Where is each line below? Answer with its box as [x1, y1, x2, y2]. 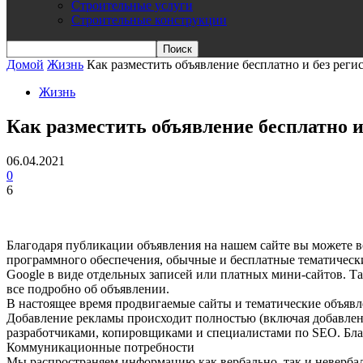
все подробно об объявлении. [6, 281, 169, 296]
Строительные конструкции [71, 13, 227, 27]
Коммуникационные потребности [6, 340, 194, 354]
